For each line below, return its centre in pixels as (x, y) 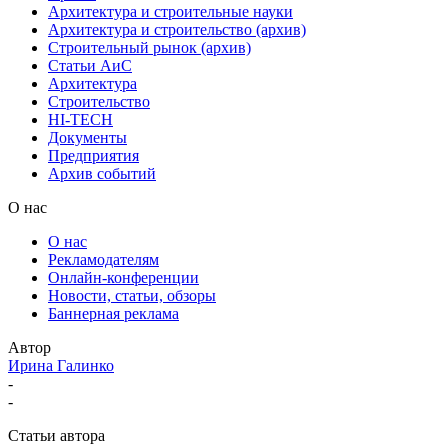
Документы (87, 137)
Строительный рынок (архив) (149, 47)
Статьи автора (56, 435)
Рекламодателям (103, 259)
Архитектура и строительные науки (170, 11)
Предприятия (93, 155)
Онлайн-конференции (123, 277)
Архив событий (102, 173)
